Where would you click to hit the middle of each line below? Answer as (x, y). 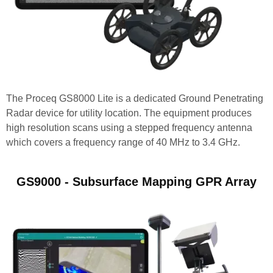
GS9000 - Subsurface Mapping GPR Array (136, 181)
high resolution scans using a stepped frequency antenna (129, 127)
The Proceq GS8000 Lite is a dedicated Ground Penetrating (135, 98)
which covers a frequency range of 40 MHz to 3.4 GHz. (123, 142)
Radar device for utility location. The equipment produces (129, 113)
